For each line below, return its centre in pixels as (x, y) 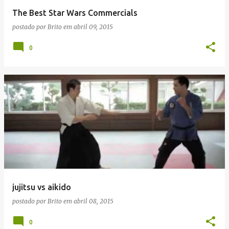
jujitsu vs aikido (42, 187)
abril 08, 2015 (94, 201)
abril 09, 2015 (93, 27)
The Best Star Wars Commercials (75, 13)
